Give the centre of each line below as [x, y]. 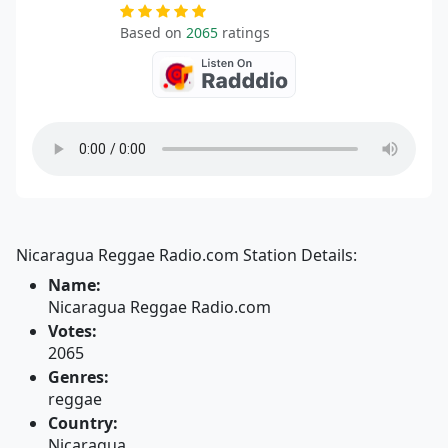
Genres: [78, 377]
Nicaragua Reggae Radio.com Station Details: [186, 255]
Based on [153, 32]
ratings [244, 32]
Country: [83, 423]
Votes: [72, 331]
